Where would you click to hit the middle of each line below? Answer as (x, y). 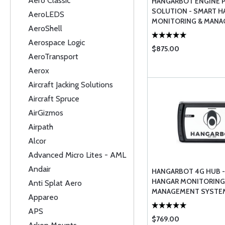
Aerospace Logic (57, 42)
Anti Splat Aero (55, 183)
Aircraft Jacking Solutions (71, 85)
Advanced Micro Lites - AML (77, 155)
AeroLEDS (46, 14)
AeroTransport (53, 57)
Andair (39, 169)
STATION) (167, 201)
